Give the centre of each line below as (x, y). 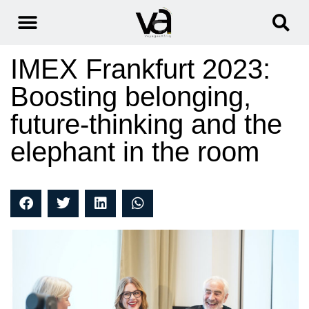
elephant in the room (135, 152)
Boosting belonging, (131, 97)
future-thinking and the (146, 124)
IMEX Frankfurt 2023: (140, 69)
